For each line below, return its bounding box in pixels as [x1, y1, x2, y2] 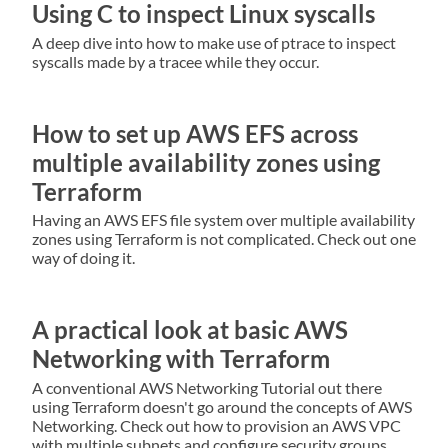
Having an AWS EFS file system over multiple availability [32, 210, 415, 230]
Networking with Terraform [32, 344, 330, 374]
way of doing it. [32, 248, 135, 268]
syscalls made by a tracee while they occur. [32, 51, 319, 71]
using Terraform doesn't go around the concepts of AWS [32, 397, 412, 417]
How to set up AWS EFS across [32, 118, 358, 148]
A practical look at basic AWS [32, 315, 348, 345]
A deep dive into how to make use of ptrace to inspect [32, 32, 396, 52]
